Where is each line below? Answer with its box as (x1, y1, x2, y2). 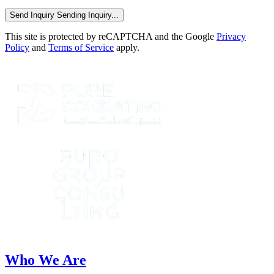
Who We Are (5, 251, 86, 268)
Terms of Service (48, 42, 114, 53)
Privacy (217, 31, 246, 42)
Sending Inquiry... (57, 10, 119, 20)
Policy (5, 42, 29, 53)
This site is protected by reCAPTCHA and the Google (5, 31, 217, 42)
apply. (114, 42, 139, 53)
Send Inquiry (10, 10, 54, 20)
